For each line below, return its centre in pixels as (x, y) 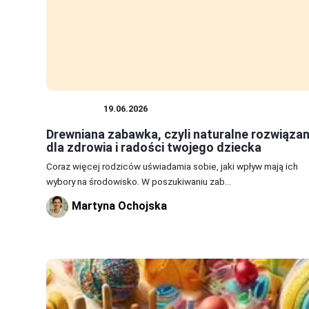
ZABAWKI (75, 109)
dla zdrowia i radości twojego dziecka (154, 148)
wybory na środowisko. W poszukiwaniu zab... (139, 182)
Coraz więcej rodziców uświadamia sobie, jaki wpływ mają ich (172, 167)
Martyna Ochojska (119, 206)
